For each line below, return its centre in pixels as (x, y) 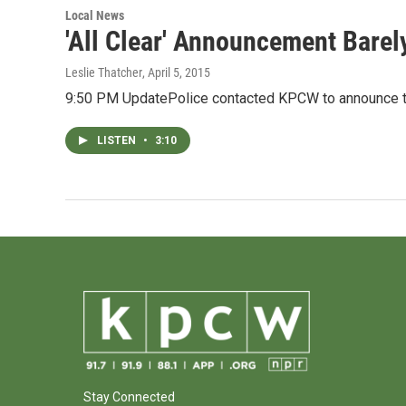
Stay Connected (129, 396)
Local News (95, 15)
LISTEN (118, 140)
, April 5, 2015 (176, 72)
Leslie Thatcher (104, 72)
